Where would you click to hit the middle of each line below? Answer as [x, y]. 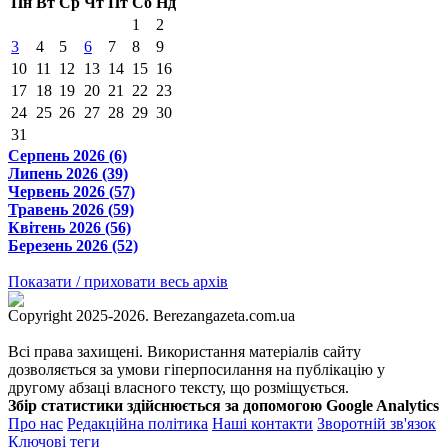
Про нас [35, 423]
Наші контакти [262, 423]
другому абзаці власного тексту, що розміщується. [178, 387]
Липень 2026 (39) [68, 173]
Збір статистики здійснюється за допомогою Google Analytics [223, 405]
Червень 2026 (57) [71, 191]
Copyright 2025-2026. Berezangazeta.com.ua [151, 315]
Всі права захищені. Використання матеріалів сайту [184, 351]
